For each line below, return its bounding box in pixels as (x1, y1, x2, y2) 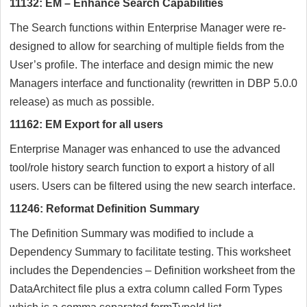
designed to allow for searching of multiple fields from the (10, 40, 284, 53)
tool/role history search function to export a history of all (10, 162, 275, 174)
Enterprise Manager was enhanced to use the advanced (10, 143, 280, 156)
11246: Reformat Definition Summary (10, 203, 199, 215)
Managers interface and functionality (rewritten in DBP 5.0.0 (10, 77, 297, 90)
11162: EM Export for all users (10, 119, 163, 131)
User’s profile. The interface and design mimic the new (10, 59, 273, 71)
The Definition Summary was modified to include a (10, 228, 254, 240)
